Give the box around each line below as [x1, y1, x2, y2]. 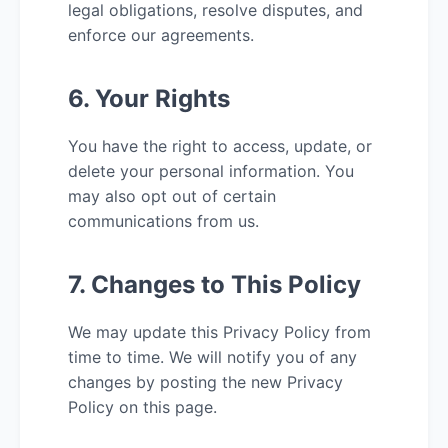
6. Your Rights [68, 84, 230, 113]
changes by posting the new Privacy [68, 372, 343, 392]
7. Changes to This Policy [68, 270, 361, 299]
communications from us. [68, 211, 259, 231]
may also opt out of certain [68, 186, 276, 206]
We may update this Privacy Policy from [68, 322, 371, 342]
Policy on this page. [68, 397, 217, 417]
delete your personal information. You [68, 161, 354, 181]
